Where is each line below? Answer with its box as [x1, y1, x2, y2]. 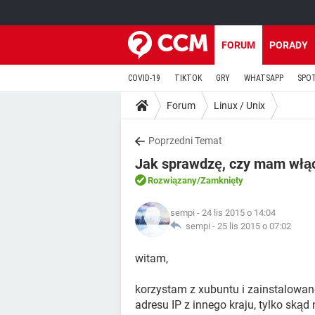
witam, [135, 252, 168, 265]
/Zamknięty [197, 175, 243, 186]
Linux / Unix [214, 99, 265, 111]
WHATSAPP [244, 73, 283, 83]
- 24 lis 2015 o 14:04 [195, 207, 276, 218]
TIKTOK [174, 73, 202, 83]
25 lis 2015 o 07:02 [217, 221, 291, 231]
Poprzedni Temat [148, 135, 222, 146]
